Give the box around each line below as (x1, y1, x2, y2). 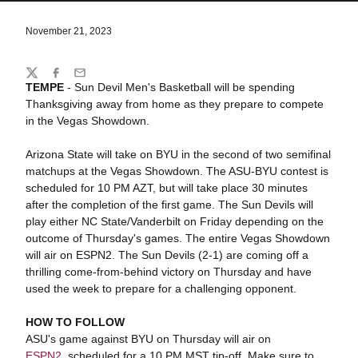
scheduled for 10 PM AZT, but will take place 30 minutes (25, 181, 308, 194)
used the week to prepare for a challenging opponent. (25, 282, 296, 295)
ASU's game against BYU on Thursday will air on (25, 332, 271, 345)
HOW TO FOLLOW (25, 316, 125, 328)
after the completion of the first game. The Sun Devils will (25, 198, 313, 211)
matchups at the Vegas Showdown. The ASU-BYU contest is (25, 165, 328, 177)
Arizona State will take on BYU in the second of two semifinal (25, 148, 331, 161)
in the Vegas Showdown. (25, 114, 149, 127)
